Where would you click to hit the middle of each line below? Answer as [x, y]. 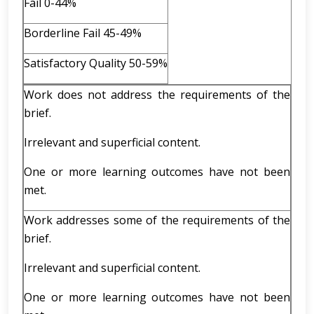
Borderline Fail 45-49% [83, 33]
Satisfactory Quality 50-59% [96, 63]
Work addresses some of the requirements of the [157, 220]
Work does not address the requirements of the [157, 95]
